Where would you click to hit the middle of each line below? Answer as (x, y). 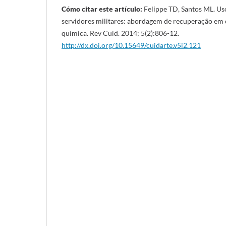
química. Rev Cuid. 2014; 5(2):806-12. (120, 33)
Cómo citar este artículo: (102, 9)
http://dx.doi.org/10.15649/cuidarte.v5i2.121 (131, 45)
